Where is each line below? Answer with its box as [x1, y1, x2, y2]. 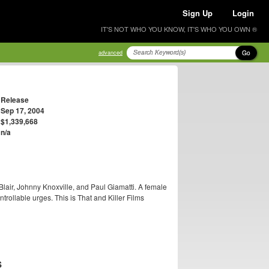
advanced [98, 49, 122, 56]
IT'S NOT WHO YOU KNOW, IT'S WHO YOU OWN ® [101, 24, 257, 34]
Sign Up [183, 7, 213, 19]
